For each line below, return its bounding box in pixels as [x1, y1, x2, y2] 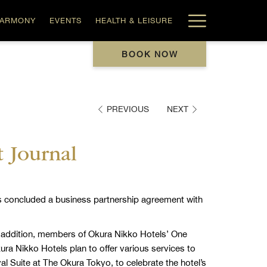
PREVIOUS [107, 104, 149, 114]
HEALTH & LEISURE [95, 15, 173, 25]
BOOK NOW [121, 49, 178, 59]
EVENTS [49, 15, 82, 25]
